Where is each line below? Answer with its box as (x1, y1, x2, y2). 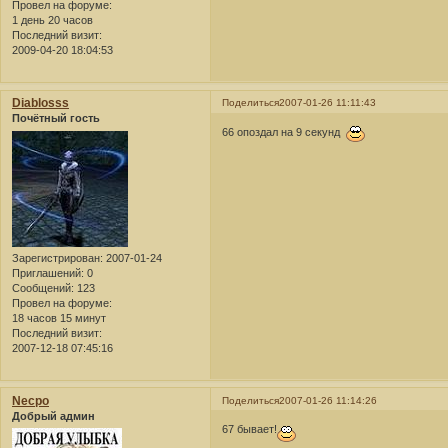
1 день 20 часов (12, 14, 93, 27)
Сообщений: (12, 281, 74, 294)
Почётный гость (12, 112, 100, 125)
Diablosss (12, 96, 69, 111)
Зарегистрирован (12, 251, 100, 264)
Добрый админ (12, 409, 95, 422)
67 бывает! (222, 423, 278, 435)
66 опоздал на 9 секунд (222, 125, 347, 138)
